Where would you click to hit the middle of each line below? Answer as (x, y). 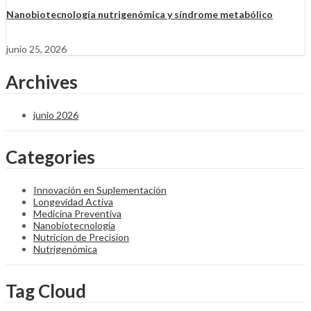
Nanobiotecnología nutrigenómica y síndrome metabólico (140, 14)
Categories (50, 157)
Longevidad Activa (73, 201)
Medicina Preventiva (77, 213)
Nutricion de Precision (81, 237)
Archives (42, 82)
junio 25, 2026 (36, 49)
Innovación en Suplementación (100, 190)
